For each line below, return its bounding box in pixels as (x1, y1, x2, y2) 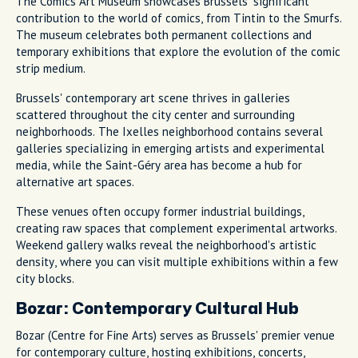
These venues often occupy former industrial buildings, (16, 203, 304, 219)
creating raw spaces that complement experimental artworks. (16, 220, 337, 236)
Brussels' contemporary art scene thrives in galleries (16, 89, 290, 105)
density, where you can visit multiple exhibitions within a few (16, 253, 338, 269)
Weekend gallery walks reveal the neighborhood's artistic (16, 237, 316, 253)
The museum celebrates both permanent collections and (16, 26, 312, 42)
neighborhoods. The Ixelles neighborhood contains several (16, 123, 323, 139)
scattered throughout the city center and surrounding (16, 106, 295, 122)
